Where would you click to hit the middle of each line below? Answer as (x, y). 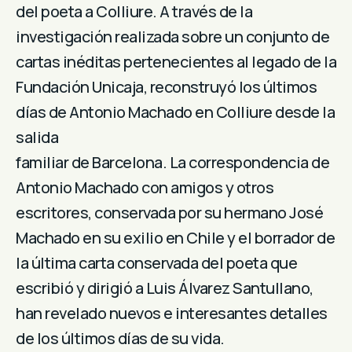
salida (37, 137)
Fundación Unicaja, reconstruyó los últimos (166, 87)
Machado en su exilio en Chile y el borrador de (175, 238)
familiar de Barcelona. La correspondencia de (172, 163)
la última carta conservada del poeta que (156, 263)
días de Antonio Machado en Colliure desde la (175, 112)
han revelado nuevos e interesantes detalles (172, 313)
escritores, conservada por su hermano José (169, 213)
